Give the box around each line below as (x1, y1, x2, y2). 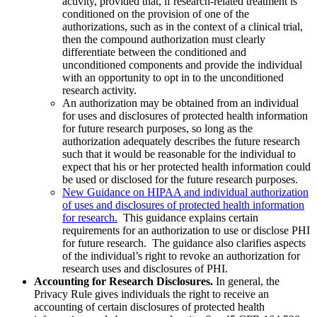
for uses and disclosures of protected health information (62, 110, 308, 122)
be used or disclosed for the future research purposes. (62, 173, 298, 186)
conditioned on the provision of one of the (62, 8, 249, 21)
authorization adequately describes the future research (62, 135, 300, 148)
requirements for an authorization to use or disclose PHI (62, 224, 310, 237)
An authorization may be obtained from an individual (62, 97, 299, 110)
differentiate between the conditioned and (62, 46, 246, 59)
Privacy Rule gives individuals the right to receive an (34, 288, 269, 301)
